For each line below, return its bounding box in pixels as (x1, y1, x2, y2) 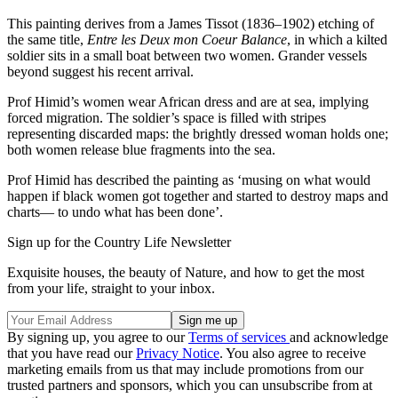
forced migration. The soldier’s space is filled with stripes (7, 109, 326, 125)
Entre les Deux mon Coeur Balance (87, 31, 287, 47)
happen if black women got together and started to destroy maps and (7, 187, 388, 203)
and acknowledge (290, 329, 388, 345)
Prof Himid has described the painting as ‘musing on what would (7, 171, 370, 187)
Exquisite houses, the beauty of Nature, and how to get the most (7, 264, 364, 280)
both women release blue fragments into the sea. (7, 141, 275, 157)
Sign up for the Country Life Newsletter (7, 234, 231, 250)
